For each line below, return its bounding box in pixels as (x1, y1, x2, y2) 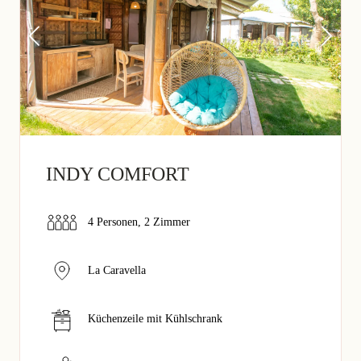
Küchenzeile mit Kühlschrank (88, 313, 222, 326)
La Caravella (88, 264, 146, 277)
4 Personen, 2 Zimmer (88, 216, 190, 229)
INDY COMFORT (46, 164, 189, 185)
